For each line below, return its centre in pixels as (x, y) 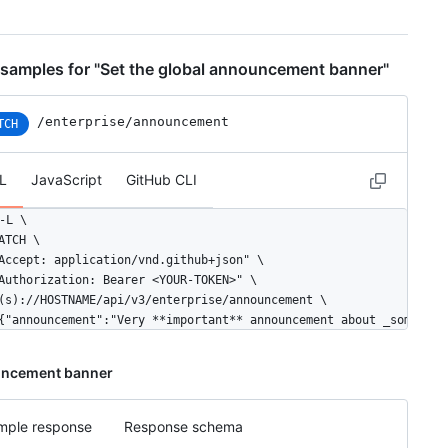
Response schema (183, 426)
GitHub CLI (161, 179)
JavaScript (66, 179)
